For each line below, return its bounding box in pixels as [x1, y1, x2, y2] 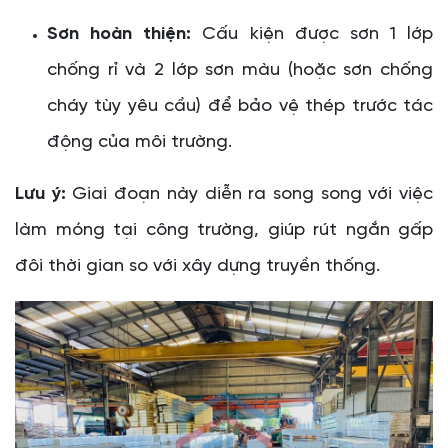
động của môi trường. [47, 132, 232, 152]
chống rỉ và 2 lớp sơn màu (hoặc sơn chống [47, 60, 433, 80]
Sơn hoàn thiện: [47, 24, 192, 44]
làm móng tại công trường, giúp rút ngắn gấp [15, 220, 433, 240]
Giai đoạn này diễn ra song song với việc [65, 184, 434, 204]
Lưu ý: [15, 184, 66, 204]
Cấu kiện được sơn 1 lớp [191, 24, 433, 44]
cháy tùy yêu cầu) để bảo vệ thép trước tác [47, 96, 433, 116]
